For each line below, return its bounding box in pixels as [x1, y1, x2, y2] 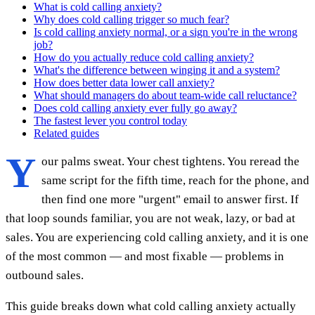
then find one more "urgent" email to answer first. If [41, 192, 299, 206]
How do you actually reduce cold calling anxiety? [34, 51, 254, 63]
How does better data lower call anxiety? [34, 76, 214, 89]
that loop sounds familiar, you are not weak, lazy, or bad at [6, 211, 295, 225]
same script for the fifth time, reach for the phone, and [41, 173, 309, 187]
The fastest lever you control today [34, 114, 187, 127]
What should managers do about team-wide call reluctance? [34, 89, 297, 101]
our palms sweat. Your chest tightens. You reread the [41, 154, 300, 168]
